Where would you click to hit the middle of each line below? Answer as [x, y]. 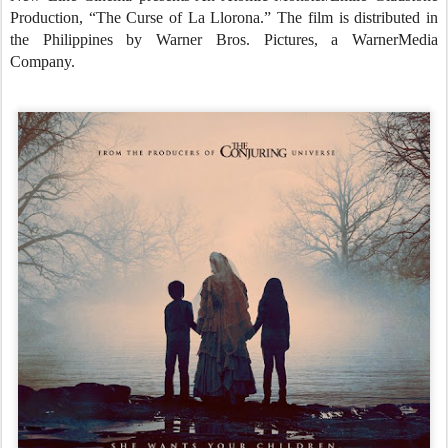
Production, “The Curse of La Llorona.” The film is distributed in [224, 17]
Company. [42, 61]
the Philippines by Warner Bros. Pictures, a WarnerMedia [224, 39]
